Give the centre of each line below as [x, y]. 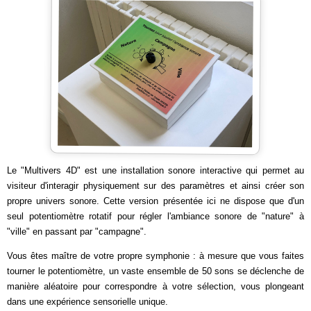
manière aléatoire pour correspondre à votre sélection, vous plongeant [155, 286]
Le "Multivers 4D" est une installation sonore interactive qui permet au [155, 170]
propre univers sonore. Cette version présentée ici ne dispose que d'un [155, 201]
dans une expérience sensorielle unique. [87, 302]
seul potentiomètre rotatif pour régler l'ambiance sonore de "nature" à [155, 216]
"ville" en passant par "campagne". [77, 232]
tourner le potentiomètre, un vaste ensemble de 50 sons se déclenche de [155, 271]
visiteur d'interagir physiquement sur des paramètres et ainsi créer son [155, 186]
